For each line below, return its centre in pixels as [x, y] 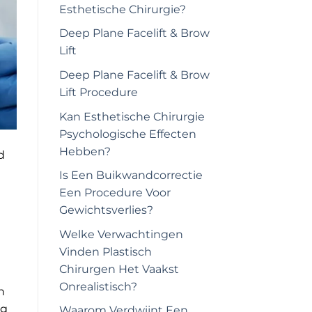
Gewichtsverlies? [106, 210]
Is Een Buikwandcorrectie [131, 175]
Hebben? [85, 151]
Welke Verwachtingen [121, 234]
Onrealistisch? [98, 286]
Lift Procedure [98, 92]
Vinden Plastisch [105, 251]
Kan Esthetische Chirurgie [132, 116]
